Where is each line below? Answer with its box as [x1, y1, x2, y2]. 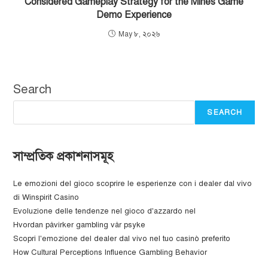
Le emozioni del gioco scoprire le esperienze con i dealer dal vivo [13, 179, 252, 189]
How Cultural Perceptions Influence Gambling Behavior [13, 248, 208, 258]
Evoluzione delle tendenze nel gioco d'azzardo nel [13, 206, 196, 217]
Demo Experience [96, 9, 172, 22]
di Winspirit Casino [13, 193, 80, 203]
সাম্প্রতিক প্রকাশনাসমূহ [13, 149, 114, 165]
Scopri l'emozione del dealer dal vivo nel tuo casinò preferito [13, 234, 231, 244]
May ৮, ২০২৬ [118, 30, 160, 39]
